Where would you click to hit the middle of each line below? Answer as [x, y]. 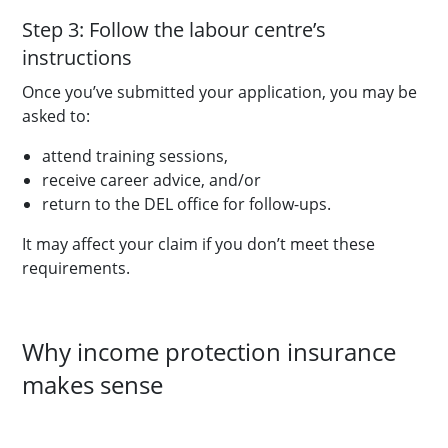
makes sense [92, 384]
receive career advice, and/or [151, 180]
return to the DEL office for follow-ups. [188, 204]
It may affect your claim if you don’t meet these [198, 244]
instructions [82, 57]
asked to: [56, 116]
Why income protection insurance [209, 351]
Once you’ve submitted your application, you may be [219, 92]
